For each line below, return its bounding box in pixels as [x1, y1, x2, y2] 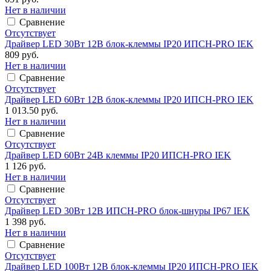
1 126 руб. [5, 160, 46, 171]
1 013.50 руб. [5, 105, 58, 116]
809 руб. [5, 49, 39, 60]
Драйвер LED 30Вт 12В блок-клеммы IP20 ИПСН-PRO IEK [5, 38, 253, 49]
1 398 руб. [5, 216, 46, 227]
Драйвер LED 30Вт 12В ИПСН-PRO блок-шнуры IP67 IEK [5, 205, 250, 216]
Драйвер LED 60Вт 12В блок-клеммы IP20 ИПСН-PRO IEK [5, 94, 253, 105]
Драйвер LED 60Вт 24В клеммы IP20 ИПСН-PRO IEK [5, 149, 231, 160]
